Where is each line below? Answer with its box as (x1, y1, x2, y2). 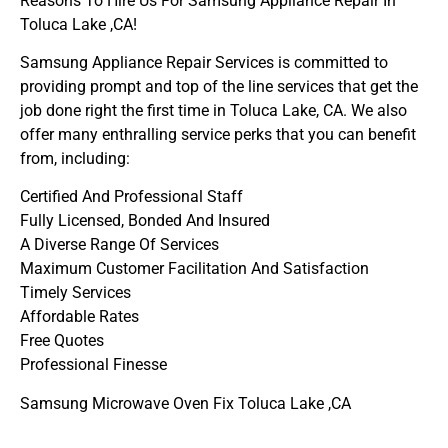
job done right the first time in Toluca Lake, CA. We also (20, 100, 407, 120)
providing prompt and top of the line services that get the (20, 76, 418, 96)
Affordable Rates (20, 307, 139, 327)
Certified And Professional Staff (20, 187, 243, 207)
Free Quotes (20, 331, 104, 351)
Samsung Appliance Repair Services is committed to (20, 52, 388, 72)
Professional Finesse (20, 355, 167, 375)
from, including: (20, 148, 130, 168)
